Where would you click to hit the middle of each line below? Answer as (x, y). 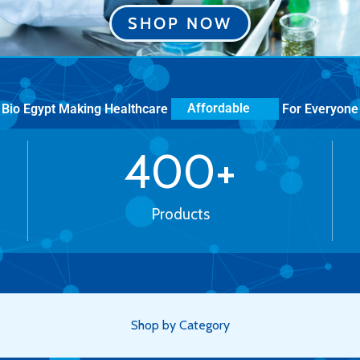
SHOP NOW (180, 23)
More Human (225, 109)
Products (180, 215)
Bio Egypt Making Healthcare (85, 108)
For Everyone (320, 108)
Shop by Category (180, 325)
